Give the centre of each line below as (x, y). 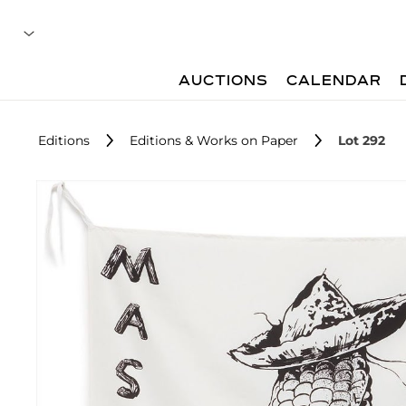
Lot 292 (362, 140)
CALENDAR (334, 82)
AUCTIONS (224, 82)
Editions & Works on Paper (214, 140)
